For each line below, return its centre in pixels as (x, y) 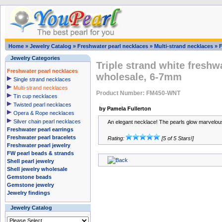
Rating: (117, 138)
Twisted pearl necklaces (42, 105)
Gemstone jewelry (30, 185)
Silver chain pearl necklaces (47, 121)
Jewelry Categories (35, 58)
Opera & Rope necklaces (44, 113)
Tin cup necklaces (35, 96)
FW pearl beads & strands (40, 153)
